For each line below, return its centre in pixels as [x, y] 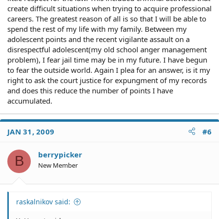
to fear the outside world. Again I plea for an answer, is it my [109, 70]
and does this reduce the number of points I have [90, 90]
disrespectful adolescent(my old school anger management [107, 49]
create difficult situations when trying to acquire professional [109, 8]
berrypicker [60, 154]
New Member [58, 165]
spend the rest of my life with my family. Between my [97, 29]
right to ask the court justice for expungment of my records [107, 80]
